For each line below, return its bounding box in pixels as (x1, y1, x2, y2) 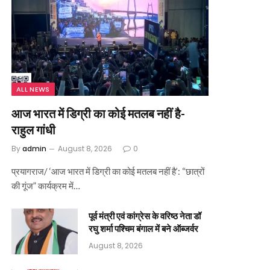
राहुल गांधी (11, 122, 55, 137)
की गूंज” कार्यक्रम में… (11, 180, 80, 191)
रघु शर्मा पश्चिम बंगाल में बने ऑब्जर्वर (89, 222, 198, 234)
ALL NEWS (16, 84, 50, 94)
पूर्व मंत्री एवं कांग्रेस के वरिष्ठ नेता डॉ (89, 210, 201, 221)
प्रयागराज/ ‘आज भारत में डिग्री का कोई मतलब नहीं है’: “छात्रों (11, 165, 204, 177)
